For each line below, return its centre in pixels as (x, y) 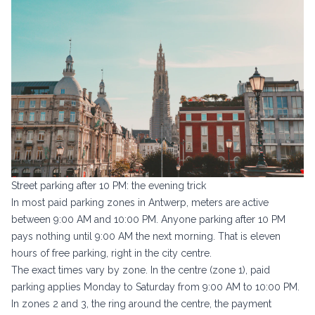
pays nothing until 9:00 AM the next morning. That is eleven (146, 237)
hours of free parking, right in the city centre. (111, 253)
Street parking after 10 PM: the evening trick (109, 186)
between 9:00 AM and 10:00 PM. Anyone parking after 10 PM (148, 220)
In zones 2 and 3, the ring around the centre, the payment (141, 304)
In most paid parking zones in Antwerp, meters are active (140, 203)
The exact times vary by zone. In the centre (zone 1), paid (141, 270)
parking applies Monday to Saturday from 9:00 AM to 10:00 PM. (155, 287)
